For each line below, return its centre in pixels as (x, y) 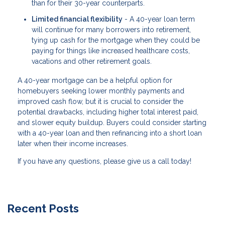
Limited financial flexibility (77, 19)
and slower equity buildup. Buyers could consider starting (112, 122)
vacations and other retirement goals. (92, 61)
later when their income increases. (73, 143)
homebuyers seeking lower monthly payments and (101, 91)
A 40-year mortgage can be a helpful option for (95, 80)
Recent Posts (43, 208)
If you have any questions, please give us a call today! (104, 161)
